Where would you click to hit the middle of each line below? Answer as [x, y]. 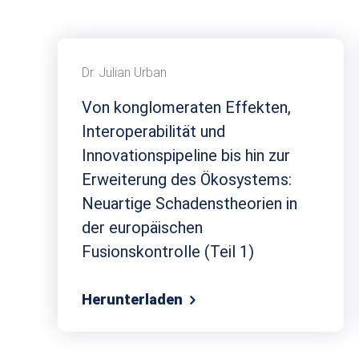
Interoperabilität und [153, 132]
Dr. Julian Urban [124, 73]
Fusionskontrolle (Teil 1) [168, 252]
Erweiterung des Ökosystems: [187, 180]
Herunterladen [134, 299]
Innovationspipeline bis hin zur [186, 156]
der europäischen [142, 228]
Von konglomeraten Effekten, [186, 108]
